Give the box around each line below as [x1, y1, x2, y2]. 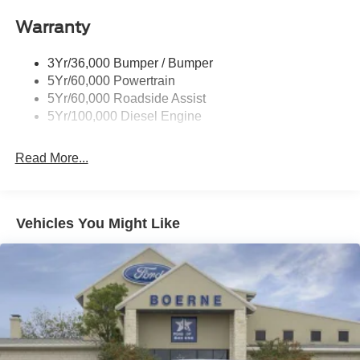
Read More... [14, 150, 88, 165]
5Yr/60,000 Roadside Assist [47, 91, 206, 105]
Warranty [14, 17, 90, 37]
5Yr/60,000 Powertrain [47, 73, 175, 88]
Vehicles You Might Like [16, 215, 180, 232]
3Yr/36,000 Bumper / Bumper [47, 55, 213, 70]
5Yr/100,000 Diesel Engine [47, 108, 202, 123]
